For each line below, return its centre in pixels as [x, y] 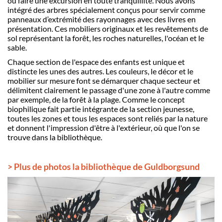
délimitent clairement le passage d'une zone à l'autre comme [109, 90]
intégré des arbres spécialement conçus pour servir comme [106, 10]
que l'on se [182, 128]
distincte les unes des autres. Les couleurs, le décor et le [100, 71]
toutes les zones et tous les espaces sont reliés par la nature [108, 118]
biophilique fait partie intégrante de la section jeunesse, [101, 109]
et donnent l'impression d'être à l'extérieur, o [83, 128]
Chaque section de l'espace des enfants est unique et [96, 62]
